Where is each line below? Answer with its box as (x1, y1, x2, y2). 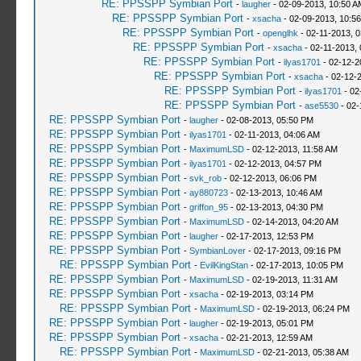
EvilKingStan (199, 260, 248, 270)
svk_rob (189, 173, 222, 183)
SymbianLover (189, 246, 246, 255)
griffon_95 (189, 202, 228, 212)
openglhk (262, 28, 298, 38)
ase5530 (304, 101, 338, 110)
